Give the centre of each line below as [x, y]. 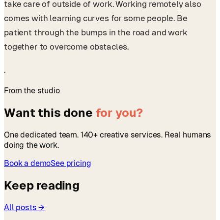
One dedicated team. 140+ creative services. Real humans [108, 135]
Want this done [50, 113]
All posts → [25, 208]
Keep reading [42, 186]
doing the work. [31, 145]
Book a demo [27, 164]
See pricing [71, 164]
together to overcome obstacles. [67, 46]
